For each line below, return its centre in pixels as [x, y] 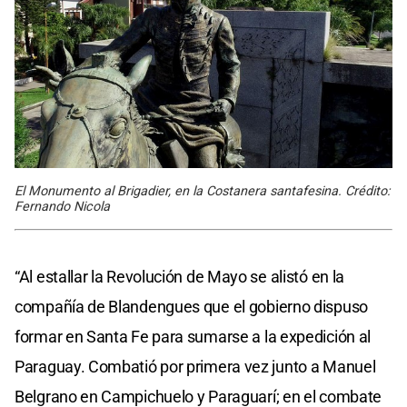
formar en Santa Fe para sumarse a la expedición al [193, 337]
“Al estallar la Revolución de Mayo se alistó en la [180, 277]
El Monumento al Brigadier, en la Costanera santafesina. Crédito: [202, 192]
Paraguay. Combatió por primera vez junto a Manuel [195, 367]
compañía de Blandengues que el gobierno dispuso [191, 307]
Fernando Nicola [62, 207]
